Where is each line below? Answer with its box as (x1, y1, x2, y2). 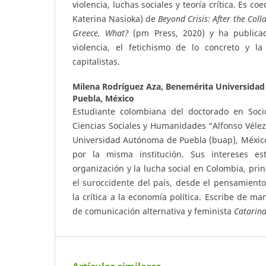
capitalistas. (72, 55, 120, 67)
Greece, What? (72, 27, 129, 39)
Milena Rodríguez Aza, (72, 80, 166, 92)
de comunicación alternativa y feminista (72, 205, 234, 217)
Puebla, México (72, 92, 134, 104)
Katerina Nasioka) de (72, 12, 159, 24)
